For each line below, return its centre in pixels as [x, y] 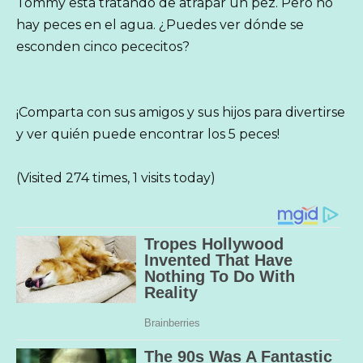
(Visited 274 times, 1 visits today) [116, 178]
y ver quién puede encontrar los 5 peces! [148, 135]
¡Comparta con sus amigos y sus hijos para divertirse [181, 113]
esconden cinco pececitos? [103, 46]
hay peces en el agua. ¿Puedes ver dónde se [160, 24]
